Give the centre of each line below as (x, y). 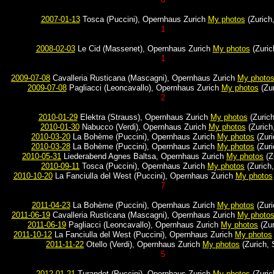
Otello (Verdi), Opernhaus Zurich (143, 244)
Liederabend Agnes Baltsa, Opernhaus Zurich (144, 156)
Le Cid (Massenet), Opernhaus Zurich (144, 49)
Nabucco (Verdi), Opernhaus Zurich (144, 127)
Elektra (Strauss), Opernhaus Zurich (144, 117)
